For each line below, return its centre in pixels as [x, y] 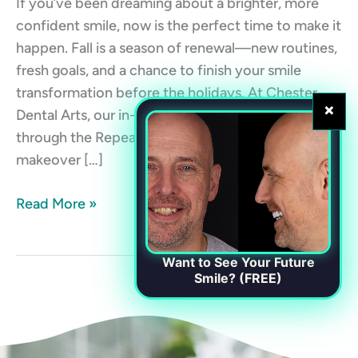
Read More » [56, 203]
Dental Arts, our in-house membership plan [153, 115]
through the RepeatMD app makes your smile [161, 137]
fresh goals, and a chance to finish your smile [159, 70]
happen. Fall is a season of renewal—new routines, [177, 48]
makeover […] [60, 159]
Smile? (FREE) [238, 278]
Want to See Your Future [238, 262]
